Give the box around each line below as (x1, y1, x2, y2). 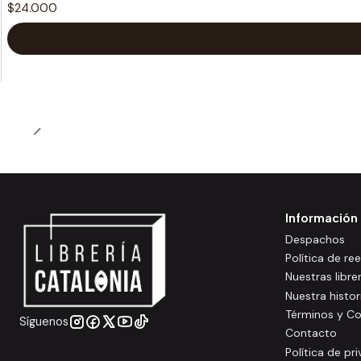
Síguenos (19, 314, 68, 330)
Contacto (285, 326, 337, 341)
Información (285, 210, 358, 226)
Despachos (285, 231, 345, 247)
